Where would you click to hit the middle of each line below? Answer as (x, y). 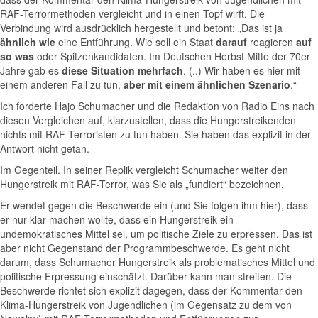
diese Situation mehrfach (122, 70)
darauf (231, 42)
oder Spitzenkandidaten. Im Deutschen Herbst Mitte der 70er (174, 56)
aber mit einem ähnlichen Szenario (207, 84)
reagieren (272, 42)
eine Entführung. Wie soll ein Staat (136, 42)
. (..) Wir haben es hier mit (242, 70)
